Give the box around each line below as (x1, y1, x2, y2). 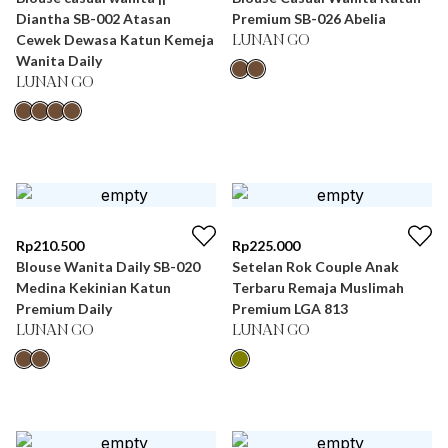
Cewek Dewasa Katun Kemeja (16, 31, 214, 48)
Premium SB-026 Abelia (232, 10, 386, 27)
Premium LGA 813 (232, 300, 348, 317)
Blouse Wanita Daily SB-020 (16, 258, 200, 275)
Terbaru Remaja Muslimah (232, 279, 404, 296)
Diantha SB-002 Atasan (16, 10, 171, 27)
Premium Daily (16, 300, 112, 317)
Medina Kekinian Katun (16, 279, 171, 296)
